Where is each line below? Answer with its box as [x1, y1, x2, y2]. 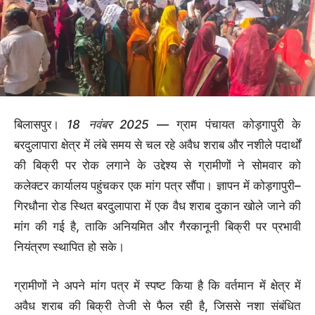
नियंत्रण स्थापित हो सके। [14, 240, 124, 255]
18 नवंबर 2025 [67, 117, 149, 132]
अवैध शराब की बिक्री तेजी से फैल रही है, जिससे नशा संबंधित [14, 299, 301, 314]
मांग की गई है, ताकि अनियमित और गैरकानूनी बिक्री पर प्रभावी [14, 219, 301, 234]
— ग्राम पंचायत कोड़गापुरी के [148, 117, 301, 132]
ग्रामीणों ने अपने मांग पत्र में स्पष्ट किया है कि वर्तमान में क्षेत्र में [14, 278, 301, 293]
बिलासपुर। [14, 117, 67, 132]
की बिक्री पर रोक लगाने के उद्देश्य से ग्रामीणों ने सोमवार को [14, 158, 301, 173]
